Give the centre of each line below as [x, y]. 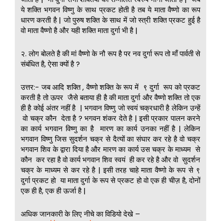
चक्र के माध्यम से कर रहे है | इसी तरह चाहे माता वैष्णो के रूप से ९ [110, 170]
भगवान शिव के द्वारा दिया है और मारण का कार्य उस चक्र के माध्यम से [110, 149]
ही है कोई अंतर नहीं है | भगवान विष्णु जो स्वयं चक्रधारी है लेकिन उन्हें [110, 108]
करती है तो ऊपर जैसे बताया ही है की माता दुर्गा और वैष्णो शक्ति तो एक [110, 98]
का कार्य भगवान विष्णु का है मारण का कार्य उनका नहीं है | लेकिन [110, 129]
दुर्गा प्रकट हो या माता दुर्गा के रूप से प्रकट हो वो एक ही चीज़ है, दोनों [110, 181]
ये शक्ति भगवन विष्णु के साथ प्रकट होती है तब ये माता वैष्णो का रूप [110, 9]
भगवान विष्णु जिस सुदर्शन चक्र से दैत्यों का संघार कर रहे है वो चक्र [110, 139]
